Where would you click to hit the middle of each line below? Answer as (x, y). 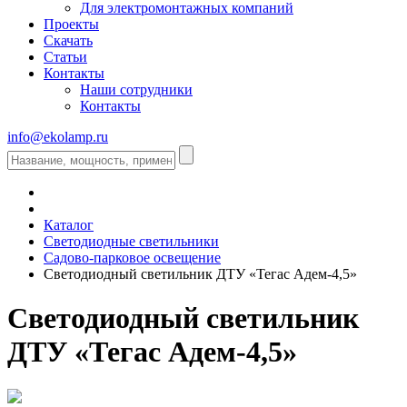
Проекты (71, 24)
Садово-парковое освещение (132, 257)
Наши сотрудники (136, 89)
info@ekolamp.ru (58, 136)
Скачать (68, 40)
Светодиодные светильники (131, 241)
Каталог (69, 224)
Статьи (65, 56)
